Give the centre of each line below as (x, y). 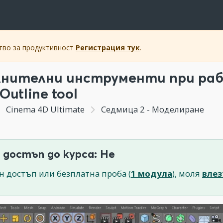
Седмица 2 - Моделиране (151, 109)
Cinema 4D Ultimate (45, 109)
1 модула (152, 173)
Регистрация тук (108, 48)
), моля (187, 173)
